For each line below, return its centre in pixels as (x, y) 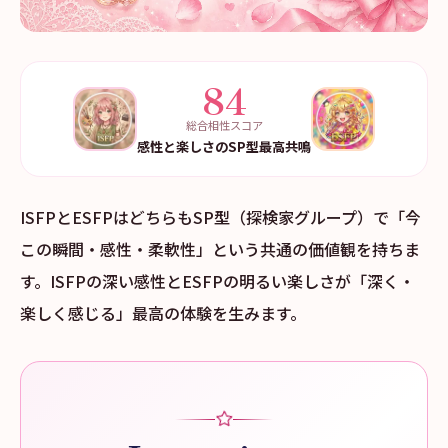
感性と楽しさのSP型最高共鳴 (224, 146)
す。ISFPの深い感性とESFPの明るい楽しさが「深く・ (217, 281)
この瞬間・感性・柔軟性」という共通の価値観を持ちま (220, 249)
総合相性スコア (224, 125)
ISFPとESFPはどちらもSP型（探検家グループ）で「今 (220, 217)
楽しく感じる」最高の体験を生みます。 (163, 313)
